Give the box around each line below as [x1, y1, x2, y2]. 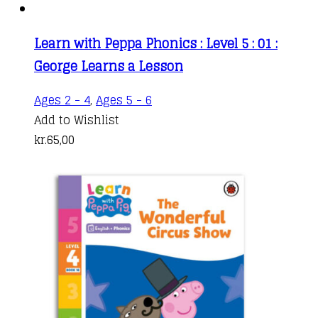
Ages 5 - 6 [96, 89, 152, 110]
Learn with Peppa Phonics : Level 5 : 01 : [34, 31, 278, 55]
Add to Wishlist [34, 109, 119, 130]
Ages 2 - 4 [34, 89, 90, 110]
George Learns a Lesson [34, 54, 183, 77]
